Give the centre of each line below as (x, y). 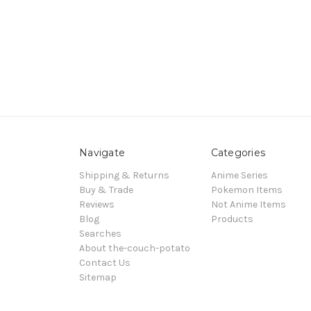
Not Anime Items (248, 204)
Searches (100, 233)
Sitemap (98, 277)
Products (232, 219)
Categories (238, 152)
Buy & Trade (106, 190)
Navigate (102, 152)
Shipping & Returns (124, 175)
